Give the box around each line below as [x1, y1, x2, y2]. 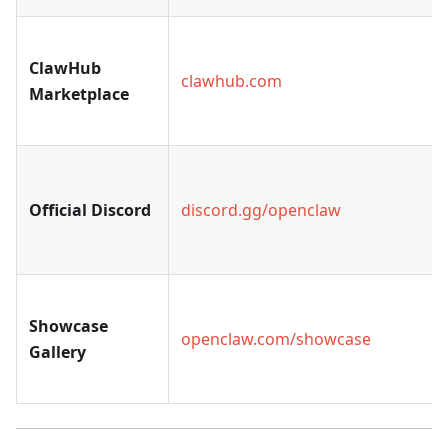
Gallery [29, 341, 86, 364]
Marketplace [29, 83, 129, 106]
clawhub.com [181, 70, 282, 93]
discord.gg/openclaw [181, 199, 341, 222]
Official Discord [29, 199, 151, 222]
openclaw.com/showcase [181, 328, 371, 351]
